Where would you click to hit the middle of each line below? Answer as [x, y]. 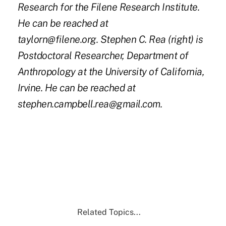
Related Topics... [109, 212]
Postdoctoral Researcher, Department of [103, 56]
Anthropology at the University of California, [111, 72]
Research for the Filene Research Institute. [108, 7]
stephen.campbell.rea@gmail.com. [90, 104]
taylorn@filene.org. [58, 40]
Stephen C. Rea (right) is [152, 40]
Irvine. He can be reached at [76, 88]
